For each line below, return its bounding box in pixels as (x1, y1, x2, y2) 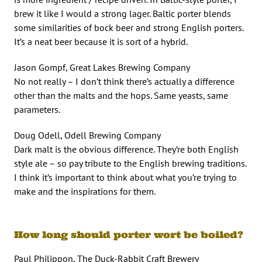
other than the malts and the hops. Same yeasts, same (14, 89, 228, 101)
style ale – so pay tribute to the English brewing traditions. (14, 157, 246, 169)
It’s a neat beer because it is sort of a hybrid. (14, 35, 188, 47)
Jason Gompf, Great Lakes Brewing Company (14, 61, 190, 73)
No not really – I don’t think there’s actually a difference (14, 75, 235, 87)
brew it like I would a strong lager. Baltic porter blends (14, 7, 231, 19)
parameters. (14, 103, 60, 115)
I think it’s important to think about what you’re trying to (14, 171, 237, 183)
